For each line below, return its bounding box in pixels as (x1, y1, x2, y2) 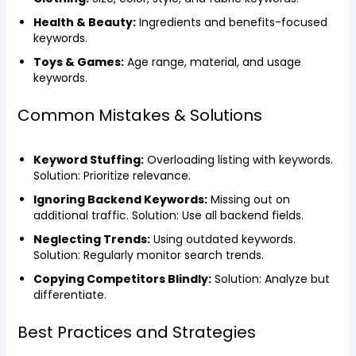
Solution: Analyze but (211, 271, 330, 287)
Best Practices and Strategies (17, 321, 256, 343)
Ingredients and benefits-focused (135, 14, 327, 30)
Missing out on (207, 192, 290, 207)
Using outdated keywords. (149, 231, 296, 247)
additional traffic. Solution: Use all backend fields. (33, 207, 304, 223)
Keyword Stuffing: (33, 152, 144, 168)
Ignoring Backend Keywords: (33, 192, 207, 207)
